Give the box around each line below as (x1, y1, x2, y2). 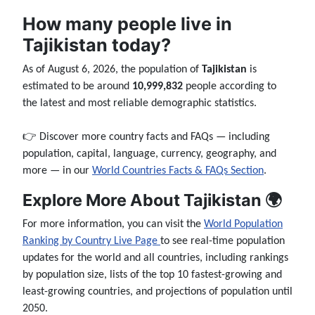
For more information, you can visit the (22, 218, 204, 230)
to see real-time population (160, 235, 285, 247)
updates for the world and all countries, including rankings (22, 252, 288, 264)
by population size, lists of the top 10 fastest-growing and (22, 269, 282, 281)
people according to (183, 80, 276, 92)
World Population (204, 218, 283, 230)
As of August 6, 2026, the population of (22, 63, 202, 75)
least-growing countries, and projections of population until (22, 285, 292, 297)
